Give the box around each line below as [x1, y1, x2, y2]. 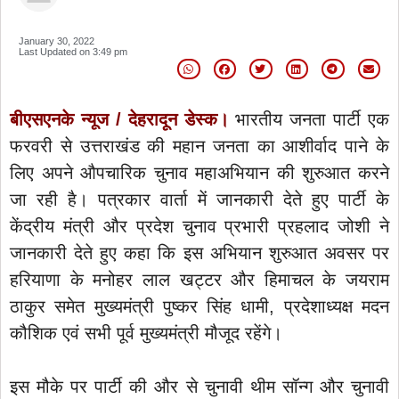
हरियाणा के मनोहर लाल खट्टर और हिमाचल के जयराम [10, 269, 389, 289]
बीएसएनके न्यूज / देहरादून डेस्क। [10, 109, 229, 129]
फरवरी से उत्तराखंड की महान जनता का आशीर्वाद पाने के [10, 135, 389, 156]
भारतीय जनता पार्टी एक [228, 109, 389, 129]
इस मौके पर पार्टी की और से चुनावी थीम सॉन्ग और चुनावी [10, 376, 389, 396]
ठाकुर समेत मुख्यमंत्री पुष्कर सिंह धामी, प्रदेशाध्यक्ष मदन [10, 296, 389, 316]
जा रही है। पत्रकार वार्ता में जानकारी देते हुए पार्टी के [10, 189, 389, 209]
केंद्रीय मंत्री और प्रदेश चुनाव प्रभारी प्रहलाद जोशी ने [10, 216, 389, 236]
